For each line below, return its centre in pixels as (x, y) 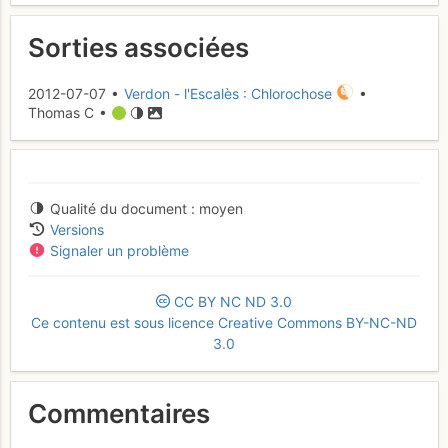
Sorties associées (138, 48)
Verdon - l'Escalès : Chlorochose (228, 94)
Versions (76, 229)
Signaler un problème (119, 250)
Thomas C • (70, 113)
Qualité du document (118, 208)
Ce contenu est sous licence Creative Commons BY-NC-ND (224, 322)
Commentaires (119, 414)
